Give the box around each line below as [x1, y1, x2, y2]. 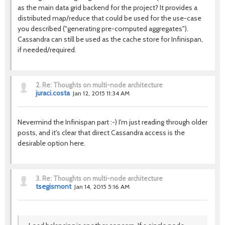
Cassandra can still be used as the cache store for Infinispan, [18, 35, 203, 44]
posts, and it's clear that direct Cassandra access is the [18, 128, 185, 137]
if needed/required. [18, 45, 76, 54]
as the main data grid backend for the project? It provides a [18, 3, 197, 12]
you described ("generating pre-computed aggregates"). [18, 24, 188, 33]
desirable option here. [18, 139, 85, 148]
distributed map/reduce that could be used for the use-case [18, 14, 201, 23]
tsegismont [36, 182, 71, 190]
